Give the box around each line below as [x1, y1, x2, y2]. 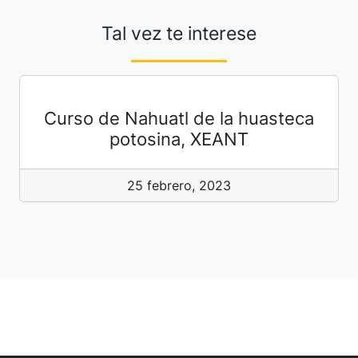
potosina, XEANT [109, 129, 249, 150]
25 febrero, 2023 [127, 177, 231, 194]
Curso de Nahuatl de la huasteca [44, 108, 314, 129]
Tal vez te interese [101, 22, 257, 46]
